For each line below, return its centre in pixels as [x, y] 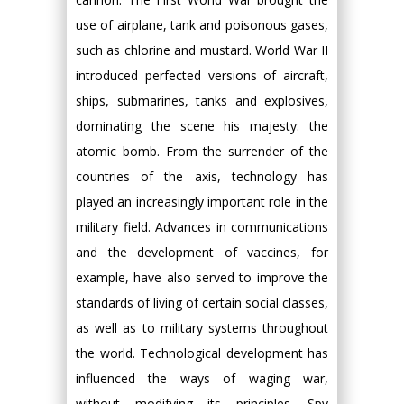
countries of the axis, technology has [202, 176]
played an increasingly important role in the [202, 202]
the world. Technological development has [202, 353]
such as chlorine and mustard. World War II [202, 50]
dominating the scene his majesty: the [202, 126]
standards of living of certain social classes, [202, 303]
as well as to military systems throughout [202, 328]
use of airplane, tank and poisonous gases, [202, 25]
